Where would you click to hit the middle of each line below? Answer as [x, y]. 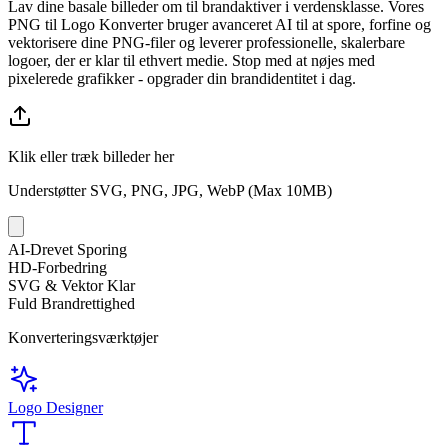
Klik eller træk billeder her [91, 156]
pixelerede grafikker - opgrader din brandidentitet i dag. [182, 78]
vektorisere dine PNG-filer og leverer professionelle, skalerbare [206, 42]
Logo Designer [55, 407]
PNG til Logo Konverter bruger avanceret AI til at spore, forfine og [219, 24]
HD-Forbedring [57, 267]
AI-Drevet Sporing [67, 249]
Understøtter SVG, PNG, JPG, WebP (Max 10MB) [170, 190]
